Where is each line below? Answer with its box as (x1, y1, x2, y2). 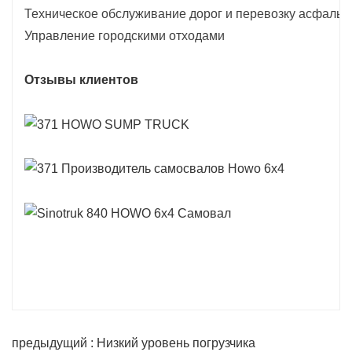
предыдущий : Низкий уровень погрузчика (12, 336, 255, 350)
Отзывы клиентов (24, 72, 138, 86)
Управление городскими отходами (24, 28, 225, 42)
